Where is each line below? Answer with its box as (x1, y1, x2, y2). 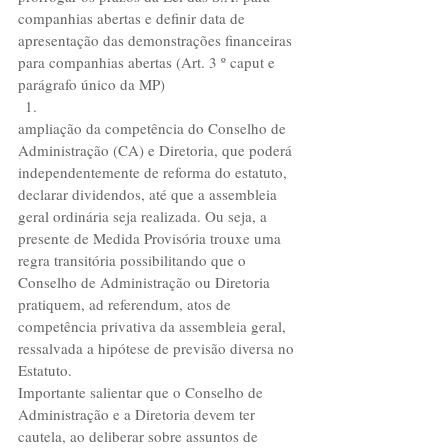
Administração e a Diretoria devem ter (18, 404, 259, 424)
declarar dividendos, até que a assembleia (18, 184, 281, 204)
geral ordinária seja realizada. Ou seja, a (18, 206, 271, 226)
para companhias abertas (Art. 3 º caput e (18, 52, 279, 72)
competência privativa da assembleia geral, (18, 316, 290, 336)
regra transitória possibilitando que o (18, 250, 250, 270)
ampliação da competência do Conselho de (18, 118, 290, 138)
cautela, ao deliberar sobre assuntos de (18, 426, 262, 446)
